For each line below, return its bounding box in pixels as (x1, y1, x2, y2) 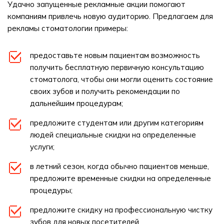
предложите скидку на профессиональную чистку (30, 205, 212, 214)
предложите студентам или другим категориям (30, 118, 203, 127)
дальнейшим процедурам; (30, 98, 123, 108)
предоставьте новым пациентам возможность (30, 50, 200, 60)
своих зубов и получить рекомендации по (30, 86, 180, 96)
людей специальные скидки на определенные (30, 130, 196, 139)
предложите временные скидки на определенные (30, 173, 211, 183)
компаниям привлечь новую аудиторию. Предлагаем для (7, 11, 213, 21)
